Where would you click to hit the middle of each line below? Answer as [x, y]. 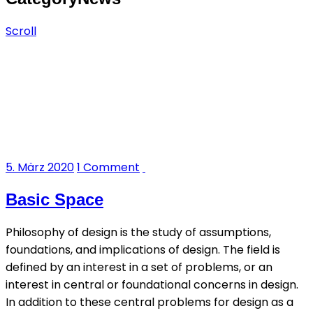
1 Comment [108, 167]
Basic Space [54, 199]
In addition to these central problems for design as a [150, 302]
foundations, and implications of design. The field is [143, 249]
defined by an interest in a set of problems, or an [139, 267]
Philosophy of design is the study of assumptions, [138, 232]
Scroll [21, 31]
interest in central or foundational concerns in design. [152, 284]
